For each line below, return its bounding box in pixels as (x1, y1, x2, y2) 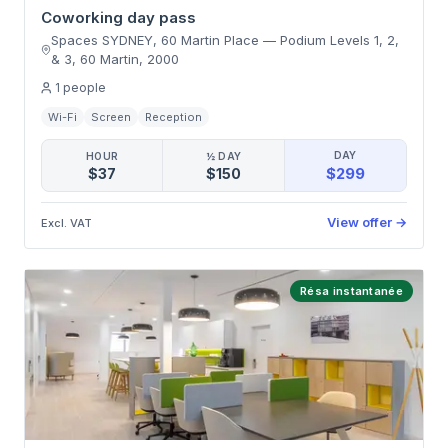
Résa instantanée (300, 284, 403, 298)
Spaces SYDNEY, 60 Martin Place (51, 32, 260, 48)
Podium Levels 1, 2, (280, 32, 400, 48)
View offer (327, 214, 392, 230)
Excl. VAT (41, 215, 92, 230)
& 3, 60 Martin (51, 51, 140, 67)
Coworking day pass (41, 8, 196, 27)
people (63, 80, 106, 95)
